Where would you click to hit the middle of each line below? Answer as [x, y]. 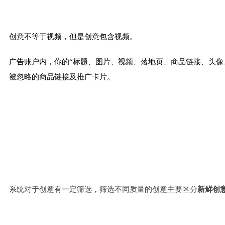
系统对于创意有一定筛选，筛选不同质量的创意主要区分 [103, 189]
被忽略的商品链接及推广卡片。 [62, 77]
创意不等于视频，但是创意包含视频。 [73, 36]
